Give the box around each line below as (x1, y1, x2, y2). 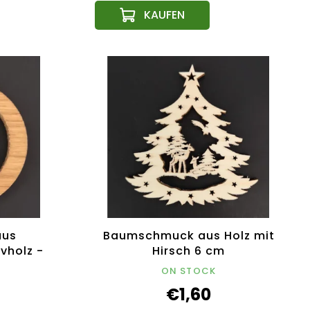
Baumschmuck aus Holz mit (102, 227, 275, 244)
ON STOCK (161, 264, 217, 277)
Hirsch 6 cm (152, 242, 225, 259)
